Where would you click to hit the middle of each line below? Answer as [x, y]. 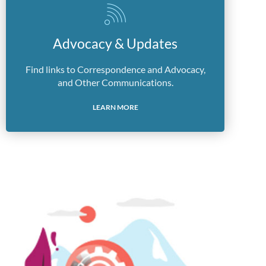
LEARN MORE [115, 107]
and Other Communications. [115, 82]
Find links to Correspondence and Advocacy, [115, 69]
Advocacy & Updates [115, 43]
